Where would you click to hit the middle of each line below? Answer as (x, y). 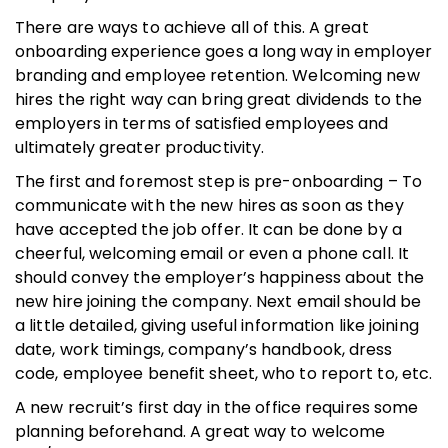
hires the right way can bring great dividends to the (219, 99)
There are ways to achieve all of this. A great (192, 27)
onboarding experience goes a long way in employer (223, 51)
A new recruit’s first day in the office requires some (217, 407)
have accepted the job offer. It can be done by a (208, 229)
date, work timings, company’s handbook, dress (204, 349)
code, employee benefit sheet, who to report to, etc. (224, 373)
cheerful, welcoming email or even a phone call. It (212, 253)
